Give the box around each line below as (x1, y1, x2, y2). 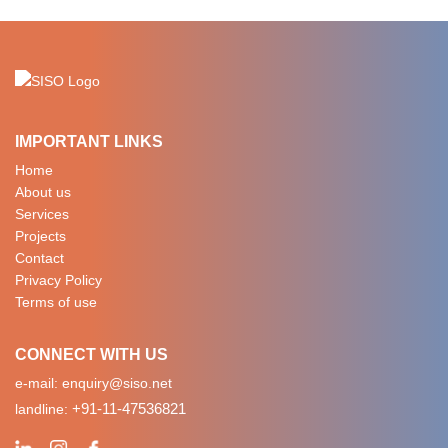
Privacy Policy (15, 272, 102, 289)
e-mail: (15, 375, 62, 392)
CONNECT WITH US (15, 346, 168, 364)
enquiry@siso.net (62, 375, 172, 392)
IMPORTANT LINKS (15, 133, 163, 151)
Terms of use (15, 294, 97, 311)
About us (15, 184, 71, 201)
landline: (15, 401, 72, 418)
